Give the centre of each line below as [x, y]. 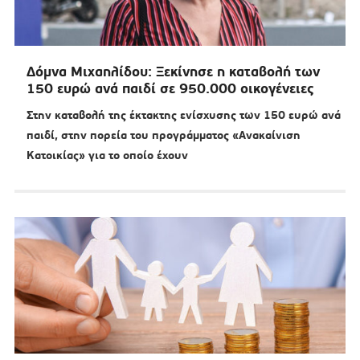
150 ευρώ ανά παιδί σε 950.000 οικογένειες [170, 89]
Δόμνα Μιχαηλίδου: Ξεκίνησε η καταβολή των [173, 72]
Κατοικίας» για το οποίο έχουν [107, 155]
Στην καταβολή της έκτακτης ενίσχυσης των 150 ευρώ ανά [183, 115]
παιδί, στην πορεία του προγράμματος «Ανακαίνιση [163, 135]
